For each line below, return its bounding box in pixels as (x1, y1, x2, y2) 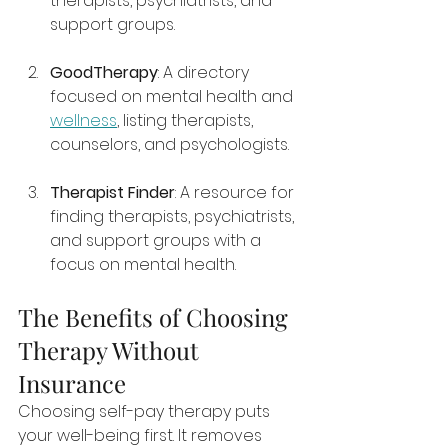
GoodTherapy (50, 61, 158, 84)
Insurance (18, 367, 126, 399)
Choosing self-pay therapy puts (18, 400, 274, 423)
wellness (50, 109, 117, 132)
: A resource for (175, 181, 298, 204)
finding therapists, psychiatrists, (50, 205, 298, 228)
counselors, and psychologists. (50, 133, 289, 156)
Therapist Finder (50, 181, 175, 204)
